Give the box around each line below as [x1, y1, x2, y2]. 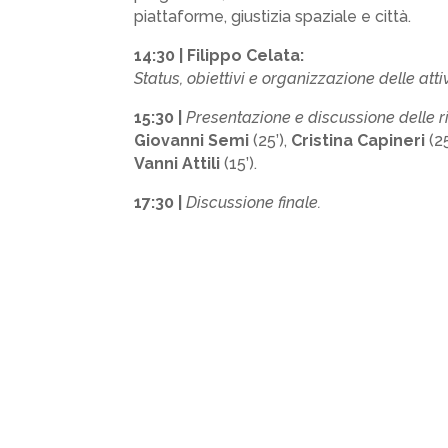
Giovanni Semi [134, 130, 250, 150]
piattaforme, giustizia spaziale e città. [134, 6, 412, 26]
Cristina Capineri [291, 130, 426, 150]
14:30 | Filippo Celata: [134, 45, 305, 65]
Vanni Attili [134, 153, 221, 173]
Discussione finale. [186, 192, 322, 212]
